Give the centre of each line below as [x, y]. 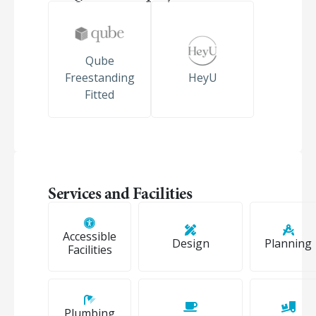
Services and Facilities [120, 193]
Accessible [90, 236]
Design [190, 243]
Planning [288, 243]
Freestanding [99, 78]
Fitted [99, 95]
